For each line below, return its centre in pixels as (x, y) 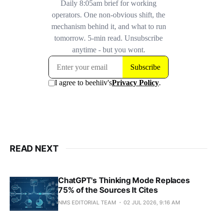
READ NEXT (34, 148)
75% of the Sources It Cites (108, 190)
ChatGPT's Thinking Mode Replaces (124, 180)
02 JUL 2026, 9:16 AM (152, 202)
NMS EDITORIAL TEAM (87, 202)
